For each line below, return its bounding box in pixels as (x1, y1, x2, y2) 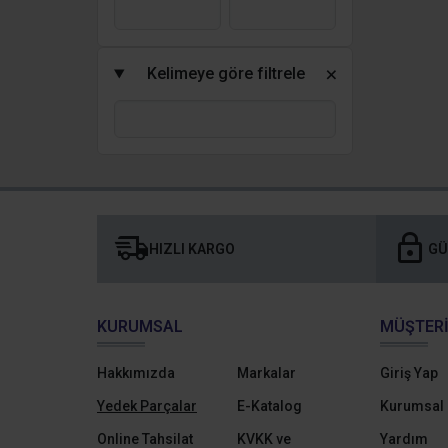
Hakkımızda (97, 365, 175, 381)
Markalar (236, 365, 296, 381)
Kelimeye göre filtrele (146, 64, 305, 83)
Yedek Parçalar (97, 398, 197, 414)
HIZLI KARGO (149, 240, 235, 257)
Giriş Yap (380, 365, 438, 381)
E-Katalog (236, 398, 302, 414)
